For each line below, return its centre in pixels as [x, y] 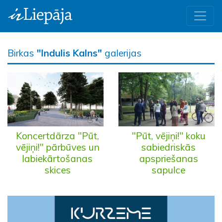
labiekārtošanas [57, 158]
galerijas [122, 53]
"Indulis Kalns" [69, 53]
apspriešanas [168, 158]
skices [57, 170]
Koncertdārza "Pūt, [57, 136]
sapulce [168, 170]
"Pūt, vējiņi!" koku [168, 136]
